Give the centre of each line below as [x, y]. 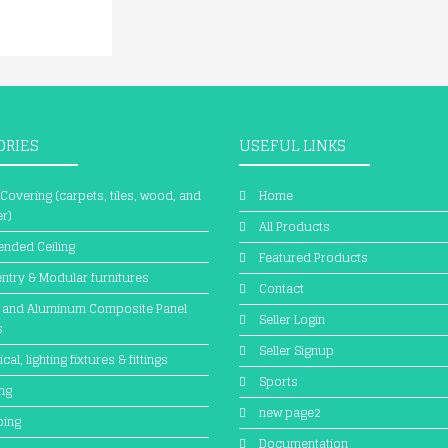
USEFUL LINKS [292, 145]
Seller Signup [296, 350]
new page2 [290, 412]
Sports [278, 381]
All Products [294, 226]
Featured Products [313, 257]
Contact [281, 288]
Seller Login [292, 319]
